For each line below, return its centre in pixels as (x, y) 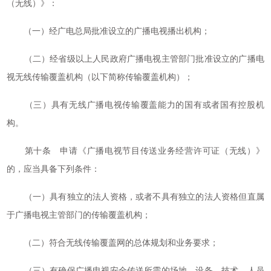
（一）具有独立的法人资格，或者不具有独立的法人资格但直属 (135, 197)
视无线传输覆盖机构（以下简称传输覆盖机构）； (100, 77)
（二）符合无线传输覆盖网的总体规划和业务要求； (113, 243)
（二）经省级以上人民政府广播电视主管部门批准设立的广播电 (135, 59)
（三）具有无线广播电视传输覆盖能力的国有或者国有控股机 (135, 105)
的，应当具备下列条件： (54, 169)
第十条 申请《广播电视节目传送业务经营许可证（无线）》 (135, 151)
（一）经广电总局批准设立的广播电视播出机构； (109, 31)
